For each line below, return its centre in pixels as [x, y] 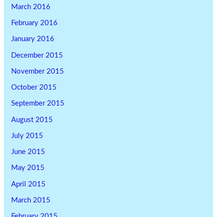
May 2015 [28, 168]
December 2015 [37, 55]
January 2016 [33, 39]
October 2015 [34, 88]
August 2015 [32, 120]
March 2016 [31, 7]
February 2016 [35, 23]
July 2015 [27, 136]
